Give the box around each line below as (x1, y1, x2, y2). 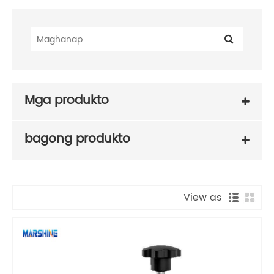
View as (183, 189, 228, 206)
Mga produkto (24, 90, 109, 111)
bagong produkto (24, 129, 130, 150)
